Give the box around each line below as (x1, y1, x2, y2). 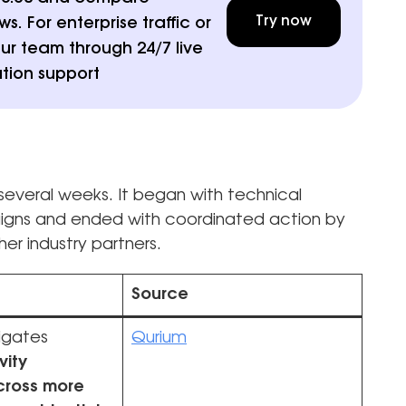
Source (131, 285, 188, 303)
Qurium (131, 329, 187, 346)
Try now (256, 14, 312, 29)
